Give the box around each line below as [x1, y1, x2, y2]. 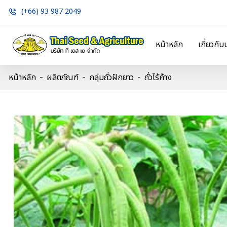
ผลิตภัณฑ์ [47, 71, 79, 84]
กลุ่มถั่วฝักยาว [89, 71, 134, 84]
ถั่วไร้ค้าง [144, 71, 172, 84]
